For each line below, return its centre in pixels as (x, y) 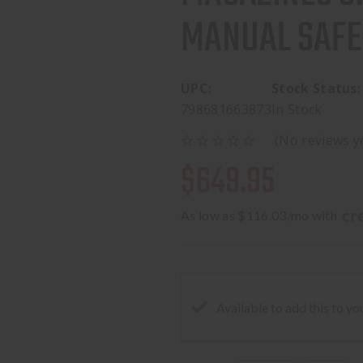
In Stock (297, 109)
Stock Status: (316, 88)
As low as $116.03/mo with (261, 215)
